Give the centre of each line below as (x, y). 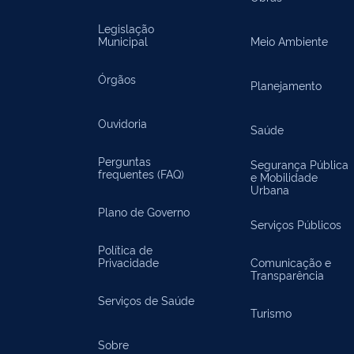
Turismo (271, 313)
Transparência (288, 275)
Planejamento (286, 85)
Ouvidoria (122, 123)
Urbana (270, 189)
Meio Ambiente (290, 41)
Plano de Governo (144, 211)
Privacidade (128, 262)
